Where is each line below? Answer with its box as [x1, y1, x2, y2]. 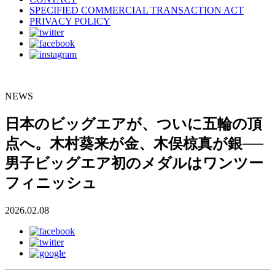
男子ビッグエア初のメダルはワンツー [5, 155, 263, 171]
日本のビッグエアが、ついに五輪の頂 [5, 115, 262, 132]
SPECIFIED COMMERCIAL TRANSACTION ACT [29, 4, 244, 15]
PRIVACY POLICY [29, 15, 110, 26]
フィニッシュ [5, 174, 97, 191]
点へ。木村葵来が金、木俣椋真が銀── [5, 135, 263, 152]
